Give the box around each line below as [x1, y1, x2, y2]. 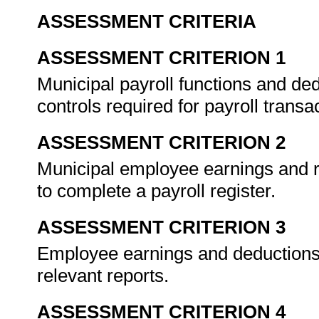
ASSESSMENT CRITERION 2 [37, 132, 286, 153]
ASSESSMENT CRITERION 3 [37, 216, 286, 238]
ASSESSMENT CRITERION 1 [37, 47, 286, 68]
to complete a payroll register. [37, 180, 281, 202]
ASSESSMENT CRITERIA [37, 11, 256, 32]
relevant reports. [37, 265, 174, 286]
